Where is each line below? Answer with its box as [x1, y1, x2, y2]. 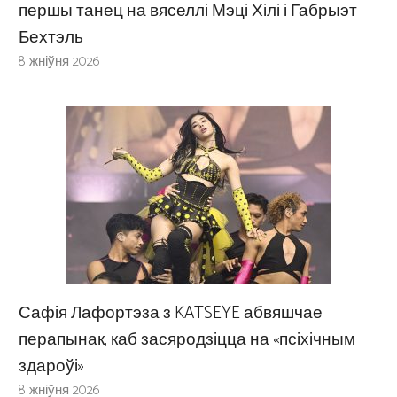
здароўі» [19, 352, 84, 380]
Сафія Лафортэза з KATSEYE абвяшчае [19, 299, 323, 327]
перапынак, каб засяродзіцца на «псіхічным [19, 325, 355, 354]
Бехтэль [19, 23, 83, 51]
